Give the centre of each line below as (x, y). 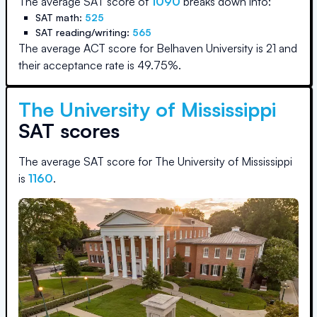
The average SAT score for (87, 161)
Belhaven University (205, 48)
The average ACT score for (87, 48)
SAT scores (69, 131)
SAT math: (60, 17)
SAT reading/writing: (84, 32)
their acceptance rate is (78, 65)
